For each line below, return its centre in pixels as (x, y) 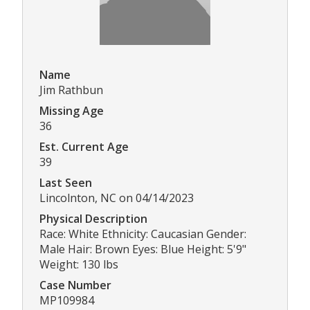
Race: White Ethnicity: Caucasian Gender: (143, 234)
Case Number (75, 285)
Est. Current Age (84, 146)
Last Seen (66, 182)
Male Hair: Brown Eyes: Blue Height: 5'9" (143, 249)
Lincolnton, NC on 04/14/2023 (117, 198)
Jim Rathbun (71, 90)
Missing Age (72, 110)
